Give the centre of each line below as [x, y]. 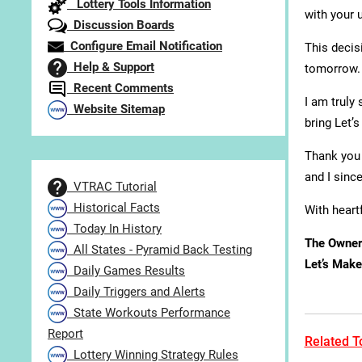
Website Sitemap [116, 109]
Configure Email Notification [143, 46]
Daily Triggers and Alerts [136, 292]
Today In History [114, 229]
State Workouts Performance [149, 313]
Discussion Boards [121, 25]
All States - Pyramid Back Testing [160, 250]
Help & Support [111, 67]
